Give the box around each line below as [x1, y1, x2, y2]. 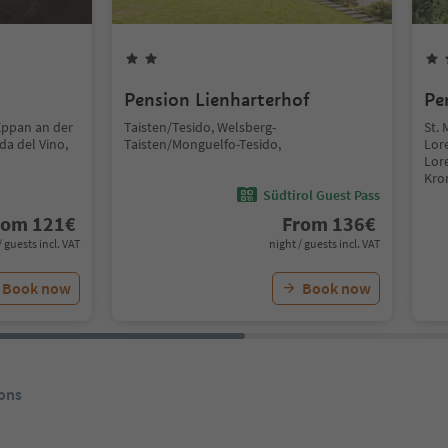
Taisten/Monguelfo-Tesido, [124, 135, 281, 153]
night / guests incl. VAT [269, 236, 380, 251]
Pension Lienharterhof [124, 88, 310, 111]
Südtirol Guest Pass [263, 185, 380, 204]
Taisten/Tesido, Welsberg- [124, 118, 276, 136]
